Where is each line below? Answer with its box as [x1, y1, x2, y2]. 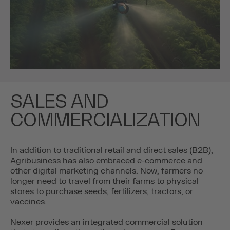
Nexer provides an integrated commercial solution [10, 217, 203, 228]
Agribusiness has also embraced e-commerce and [10, 156, 202, 166]
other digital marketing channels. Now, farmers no [10, 166, 203, 177]
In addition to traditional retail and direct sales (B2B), [10, 145, 213, 156]
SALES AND [10, 90, 109, 112]
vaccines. [10, 197, 47, 207]
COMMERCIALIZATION [10, 108, 201, 131]
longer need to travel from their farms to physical [10, 176, 199, 187]
